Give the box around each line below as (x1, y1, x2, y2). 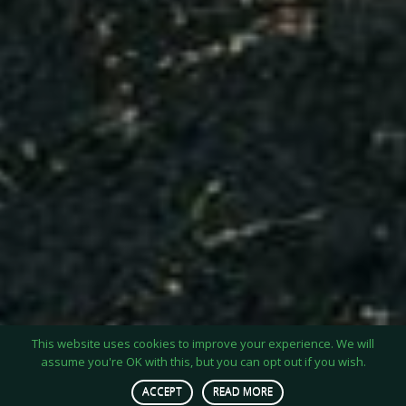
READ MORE (213, 383, 273, 399)
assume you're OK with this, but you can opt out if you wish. (40, 353, 366, 370)
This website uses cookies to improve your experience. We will (32, 335, 374, 352)
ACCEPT (142, 383, 182, 399)
